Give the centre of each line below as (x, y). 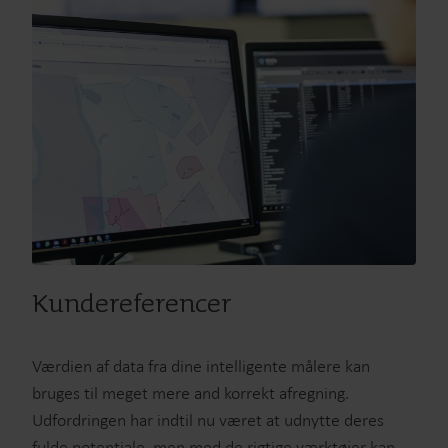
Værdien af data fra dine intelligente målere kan (201, 365)
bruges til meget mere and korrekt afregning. (190, 392)
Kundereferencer (132, 304)
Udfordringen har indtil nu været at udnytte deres (208, 419)
